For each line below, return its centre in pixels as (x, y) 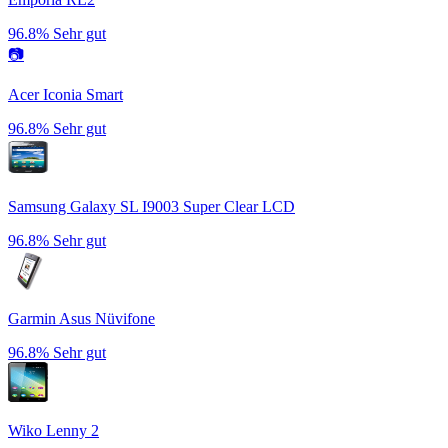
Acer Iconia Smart (65, 94)
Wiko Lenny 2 (53, 430)
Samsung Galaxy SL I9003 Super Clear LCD (151, 206)
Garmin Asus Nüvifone (81, 318)
